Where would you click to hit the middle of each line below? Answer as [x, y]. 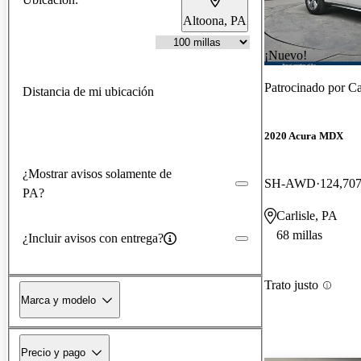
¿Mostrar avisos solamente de [97, 173]
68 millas [299, 235]
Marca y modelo [58, 300]
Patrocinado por [306, 87]
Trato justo [291, 285]
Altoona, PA [215, 20]
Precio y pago [53, 352]
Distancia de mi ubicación [88, 91]
